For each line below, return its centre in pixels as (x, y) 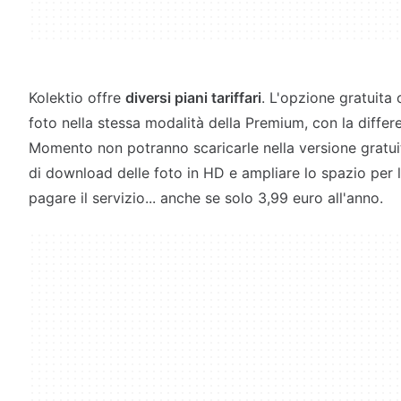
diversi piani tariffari (193, 98)
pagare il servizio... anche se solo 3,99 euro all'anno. (206, 198)
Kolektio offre (77, 98)
